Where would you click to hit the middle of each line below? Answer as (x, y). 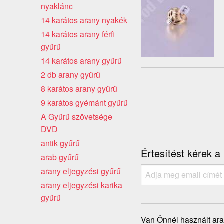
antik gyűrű (60, 143)
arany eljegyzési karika (82, 185)
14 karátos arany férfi (78, 34)
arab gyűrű (60, 157)
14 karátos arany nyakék (84, 20)
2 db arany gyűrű (71, 74)
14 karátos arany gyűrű (81, 60)
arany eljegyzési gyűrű (81, 171)
